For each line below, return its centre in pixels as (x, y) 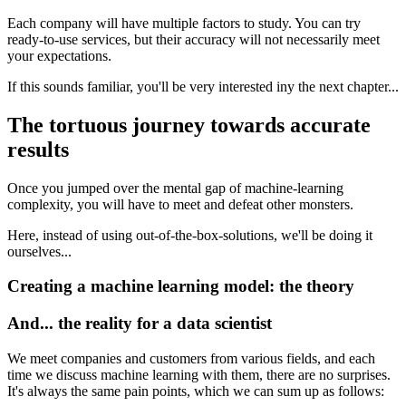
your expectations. (59, 55)
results (38, 149)
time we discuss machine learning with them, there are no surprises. (199, 374)
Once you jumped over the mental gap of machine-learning (175, 188)
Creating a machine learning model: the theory (181, 286)
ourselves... (39, 251)
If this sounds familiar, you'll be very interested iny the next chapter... (203, 86)
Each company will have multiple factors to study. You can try (184, 23)
